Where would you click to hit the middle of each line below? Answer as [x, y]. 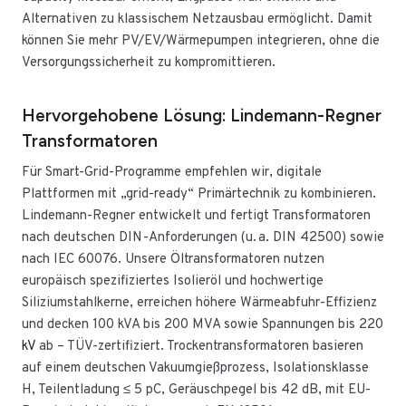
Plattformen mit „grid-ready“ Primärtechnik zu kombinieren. [199, 194]
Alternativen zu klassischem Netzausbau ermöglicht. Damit [197, 19]
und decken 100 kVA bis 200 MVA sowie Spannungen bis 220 [203, 325]
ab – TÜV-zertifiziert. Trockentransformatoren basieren [199, 347]
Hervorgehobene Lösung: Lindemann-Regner [202, 115]
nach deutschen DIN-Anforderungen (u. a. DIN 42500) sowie [203, 238]
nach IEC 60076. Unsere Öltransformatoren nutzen [173, 260]
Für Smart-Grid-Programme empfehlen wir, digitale [172, 173]
